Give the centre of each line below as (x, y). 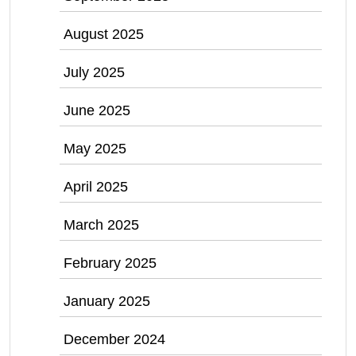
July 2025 (94, 73)
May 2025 (95, 149)
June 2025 (97, 111)
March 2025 (101, 225)
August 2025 (104, 35)
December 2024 (114, 340)
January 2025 (107, 302)
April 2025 (96, 187)
